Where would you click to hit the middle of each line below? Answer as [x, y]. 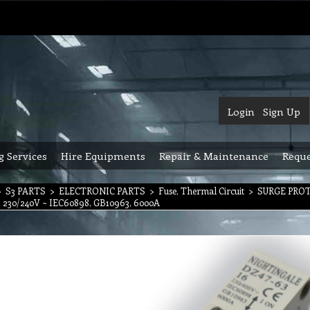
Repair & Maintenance [214, 156]
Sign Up [282, 111]
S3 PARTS [26, 191]
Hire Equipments [103, 156]
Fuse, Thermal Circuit [201, 191]
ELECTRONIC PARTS [102, 191]
